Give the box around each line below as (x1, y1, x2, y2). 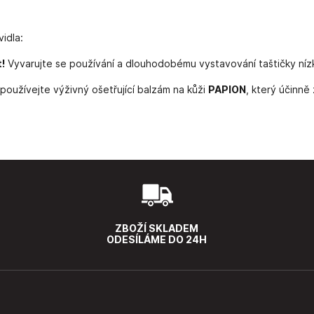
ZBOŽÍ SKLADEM (115, 221, 199, 234)
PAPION (207, 83, 246, 95)
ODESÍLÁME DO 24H (107, 233, 207, 245)
